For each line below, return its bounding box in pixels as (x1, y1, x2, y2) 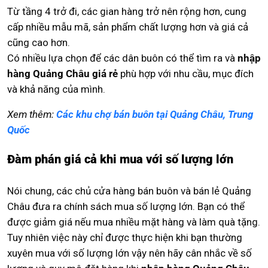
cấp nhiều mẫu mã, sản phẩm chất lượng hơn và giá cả (7, 20, 248, 33)
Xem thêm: (7, 108, 56, 120)
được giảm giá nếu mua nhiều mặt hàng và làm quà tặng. (7, 215, 260, 228)
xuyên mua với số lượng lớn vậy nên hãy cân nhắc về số (7, 246, 252, 259)
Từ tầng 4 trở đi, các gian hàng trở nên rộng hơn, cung (7, 5, 246, 17)
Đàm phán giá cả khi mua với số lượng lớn (7, 151, 233, 166)
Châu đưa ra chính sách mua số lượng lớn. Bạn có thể (7, 200, 245, 212)
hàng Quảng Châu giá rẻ (7, 67, 118, 80)
